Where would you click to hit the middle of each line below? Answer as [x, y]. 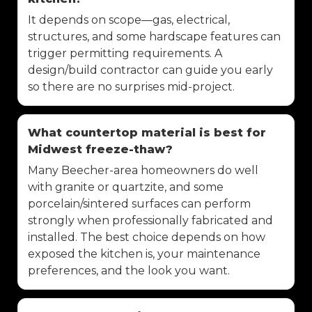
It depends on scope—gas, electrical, [129, 19]
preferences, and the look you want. [129, 270]
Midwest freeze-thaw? [100, 149]
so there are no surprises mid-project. [131, 86]
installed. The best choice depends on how [147, 237]
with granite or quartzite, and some [126, 187]
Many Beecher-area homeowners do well [143, 170]
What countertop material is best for [147, 132]
